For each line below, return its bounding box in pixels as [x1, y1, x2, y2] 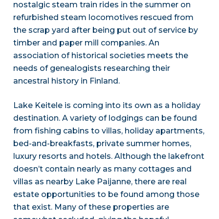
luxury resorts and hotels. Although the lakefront [13, 152, 204, 161]
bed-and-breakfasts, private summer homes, [13, 139, 191, 149]
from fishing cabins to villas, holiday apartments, [13, 126, 204, 136]
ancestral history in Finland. [13, 76, 120, 86]
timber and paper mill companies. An [13, 38, 159, 48]
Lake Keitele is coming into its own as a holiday [13, 101, 200, 110]
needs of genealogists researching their [13, 64, 170, 73]
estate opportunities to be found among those [13, 190, 199, 199]
